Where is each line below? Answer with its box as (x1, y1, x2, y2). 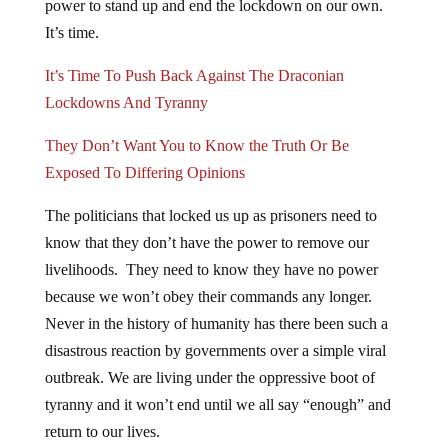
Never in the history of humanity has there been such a (44, 314, 388, 332)
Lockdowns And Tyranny (44, 93, 208, 111)
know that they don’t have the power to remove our (44, 233, 369, 251)
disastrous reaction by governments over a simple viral (44, 341, 386, 359)
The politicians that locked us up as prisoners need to (44, 206, 377, 224)
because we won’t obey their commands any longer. (44, 287, 376, 305)
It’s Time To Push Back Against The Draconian (44, 66, 344, 84)
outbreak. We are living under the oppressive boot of (44, 368, 375, 386)
